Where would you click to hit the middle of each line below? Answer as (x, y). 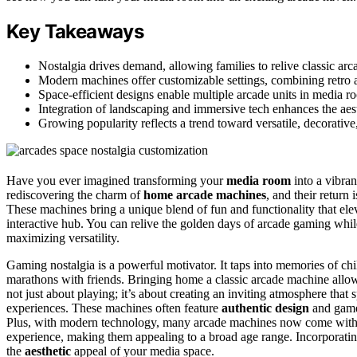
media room (259, 181)
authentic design (265, 308)
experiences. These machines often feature (114, 308)
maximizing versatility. (63, 238)
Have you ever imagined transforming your (116, 181)
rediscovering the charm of (75, 195)
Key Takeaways (75, 32)
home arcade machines (205, 195)
